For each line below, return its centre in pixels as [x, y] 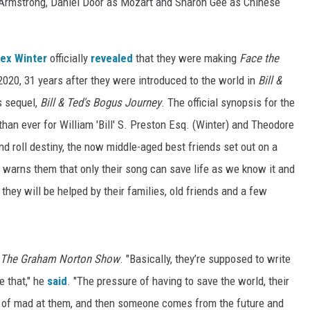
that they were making [186, 58]
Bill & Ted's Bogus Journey [101, 102]
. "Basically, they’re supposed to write [205, 259]
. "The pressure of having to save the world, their [178, 281]
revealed [112, 58]
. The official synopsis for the [228, 102]
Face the [259, 58]
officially [69, 58]
